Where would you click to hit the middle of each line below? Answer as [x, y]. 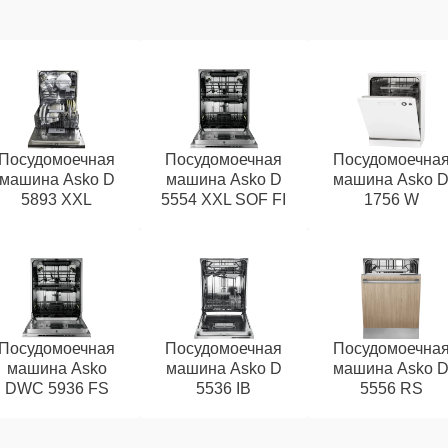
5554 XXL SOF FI [224, 199]
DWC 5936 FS [56, 388]
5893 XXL [57, 199]
